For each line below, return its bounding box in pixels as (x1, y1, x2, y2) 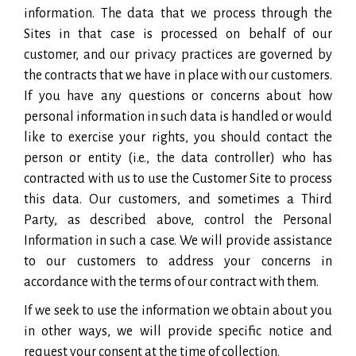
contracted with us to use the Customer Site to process (24, 171, 332, 186)
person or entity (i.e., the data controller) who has (24, 150, 332, 165)
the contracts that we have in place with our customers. (24, 68, 332, 83)
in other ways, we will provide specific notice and (24, 323, 332, 339)
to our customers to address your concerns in (24, 253, 332, 269)
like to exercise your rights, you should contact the (24, 130, 332, 145)
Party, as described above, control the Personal (24, 212, 332, 227)
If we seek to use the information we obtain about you (24, 303, 332, 318)
